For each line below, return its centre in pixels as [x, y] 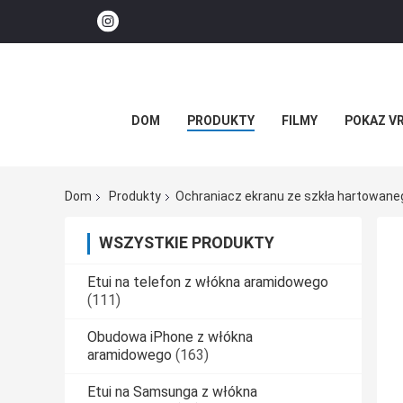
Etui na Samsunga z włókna [172, 392]
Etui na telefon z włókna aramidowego [208, 282]
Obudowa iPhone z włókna [170, 337]
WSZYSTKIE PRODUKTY [187, 243]
